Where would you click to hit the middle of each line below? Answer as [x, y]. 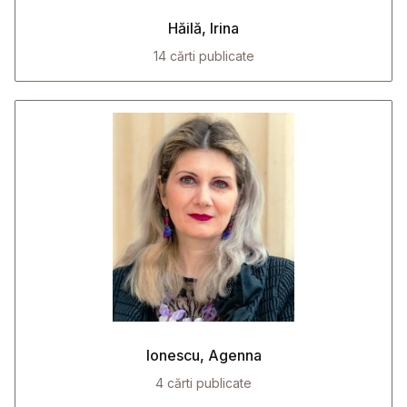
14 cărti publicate [203, 56]
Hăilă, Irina [203, 28]
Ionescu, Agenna [203, 355]
